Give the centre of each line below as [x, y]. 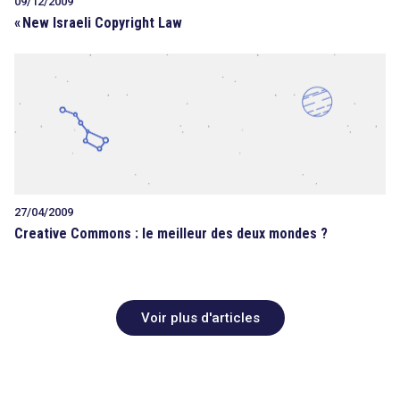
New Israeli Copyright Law [103, 22]
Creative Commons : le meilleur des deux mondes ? [171, 234]
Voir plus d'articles [200, 317]
